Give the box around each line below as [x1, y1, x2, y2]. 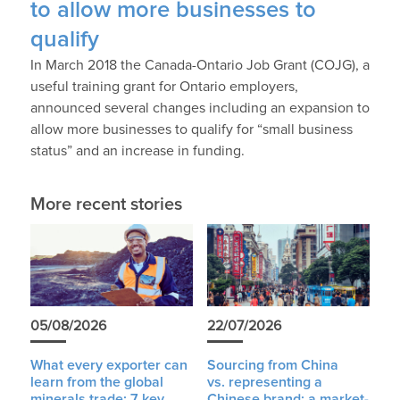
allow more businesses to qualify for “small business [29, 122, 353, 137]
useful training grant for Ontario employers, [29, 79, 298, 95]
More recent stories [29, 196, 182, 214]
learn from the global [29, 375, 163, 390]
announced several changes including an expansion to [29, 101, 370, 116]
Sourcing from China [206, 358, 338, 373]
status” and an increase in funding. [29, 144, 245, 159]
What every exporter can [29, 358, 187, 373]
